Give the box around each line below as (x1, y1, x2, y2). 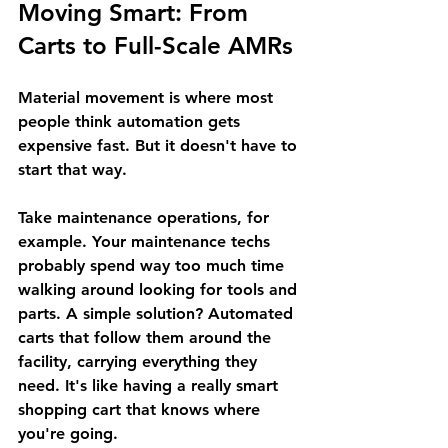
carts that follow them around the (18, 328, 276, 347)
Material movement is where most (18, 88, 278, 107)
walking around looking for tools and (18, 280, 302, 299)
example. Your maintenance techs (18, 232, 275, 251)
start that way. (18, 160, 127, 179)
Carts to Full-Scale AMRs (18, 31, 293, 60)
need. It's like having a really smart (18, 376, 283, 395)
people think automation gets (18, 112, 245, 131)
